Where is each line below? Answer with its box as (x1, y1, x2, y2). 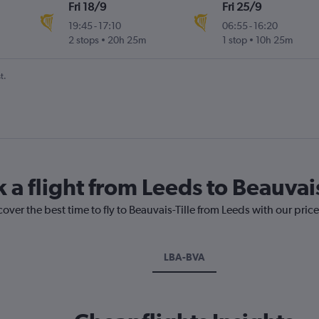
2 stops (68, 34, 100, 46)
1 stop (221, 34, 247, 46)
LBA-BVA (163, 251, 205, 263)
